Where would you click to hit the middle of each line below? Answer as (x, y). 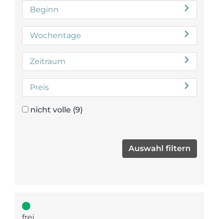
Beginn (44, 10)
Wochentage (55, 35)
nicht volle (51, 110)
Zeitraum (48, 61)
